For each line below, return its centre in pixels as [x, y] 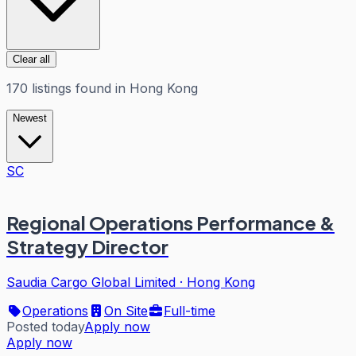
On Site [126, 310]
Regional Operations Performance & [170, 222]
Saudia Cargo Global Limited [91, 282]
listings [52, 88]
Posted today [45, 326]
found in [99, 88]
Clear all [31, 59]
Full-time [190, 310]
